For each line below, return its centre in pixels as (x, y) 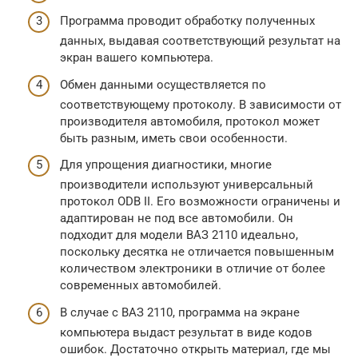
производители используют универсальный (187, 185)
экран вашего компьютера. (137, 58)
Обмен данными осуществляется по (163, 84)
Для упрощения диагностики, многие (166, 165)
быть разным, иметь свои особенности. (174, 138)
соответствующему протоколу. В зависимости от (201, 104)
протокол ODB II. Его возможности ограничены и (200, 202)
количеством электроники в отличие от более (193, 269)
